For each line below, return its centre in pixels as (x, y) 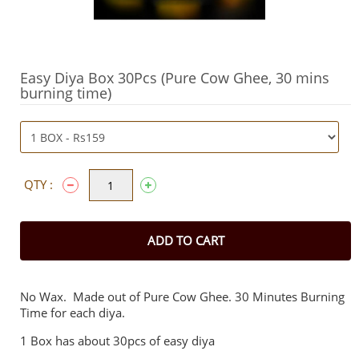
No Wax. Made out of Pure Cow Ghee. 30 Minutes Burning (182, 296)
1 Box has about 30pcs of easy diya (117, 341)
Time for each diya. (73, 313)
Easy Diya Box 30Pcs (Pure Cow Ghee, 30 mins (175, 78)
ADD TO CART (186, 240)
